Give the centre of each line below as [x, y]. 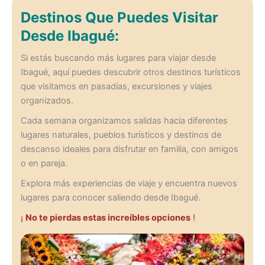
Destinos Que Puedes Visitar [119, 18]
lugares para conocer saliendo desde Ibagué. [110, 198]
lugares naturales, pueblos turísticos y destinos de [121, 135]
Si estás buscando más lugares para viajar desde [118, 58]
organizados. [47, 101]
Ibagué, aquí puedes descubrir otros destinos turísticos [130, 72]
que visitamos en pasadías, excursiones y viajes [116, 87]
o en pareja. [44, 164]
